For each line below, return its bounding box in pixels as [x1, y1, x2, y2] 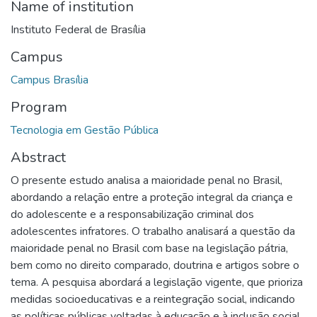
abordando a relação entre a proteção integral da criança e [11, 189, 293, 205]
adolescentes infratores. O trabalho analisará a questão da [11, 223, 295, 239]
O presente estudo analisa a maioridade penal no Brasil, [11, 172, 282, 188]
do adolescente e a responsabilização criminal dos [11, 206, 254, 222]
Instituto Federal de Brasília [11, 21, 146, 38]
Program [11, 97, 67, 117]
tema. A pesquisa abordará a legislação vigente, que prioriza [11, 274, 303, 290]
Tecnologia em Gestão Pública [11, 122, 158, 138]
